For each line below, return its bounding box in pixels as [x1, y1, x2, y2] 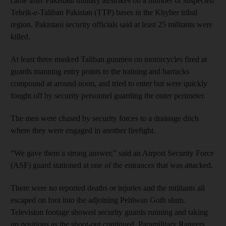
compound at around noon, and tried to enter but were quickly [11, 79, 207, 88]
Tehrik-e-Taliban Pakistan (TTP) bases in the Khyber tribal [11, 8, 197, 17]
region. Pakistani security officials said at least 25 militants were [11, 20, 212, 29]
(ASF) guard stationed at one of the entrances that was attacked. [11, 160, 213, 169]
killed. [11, 32, 30, 41]
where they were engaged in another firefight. [11, 126, 155, 135]
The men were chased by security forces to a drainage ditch [11, 114, 199, 123]
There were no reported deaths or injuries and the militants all [11, 183, 205, 192]
